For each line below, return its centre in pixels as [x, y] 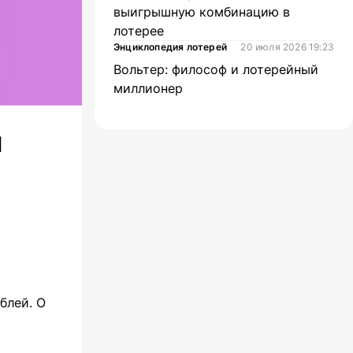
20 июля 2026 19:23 [287, 47]
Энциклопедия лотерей [170, 47]
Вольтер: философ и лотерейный [216, 69]
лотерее [139, 31]
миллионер [148, 88]
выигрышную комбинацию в [202, 12]
